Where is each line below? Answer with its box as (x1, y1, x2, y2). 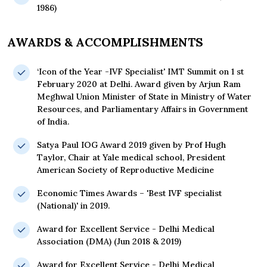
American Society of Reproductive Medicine (37, 164, 214, 176)
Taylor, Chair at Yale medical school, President (37, 152, 225, 163)
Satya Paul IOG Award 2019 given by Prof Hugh (37, 139, 226, 151)
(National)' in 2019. (37, 200, 110, 212)
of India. (37, 116, 69, 128)
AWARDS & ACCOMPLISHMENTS (7, 35, 203, 50)
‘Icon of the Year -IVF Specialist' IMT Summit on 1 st (37, 66, 244, 77)
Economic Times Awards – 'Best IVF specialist (37, 188, 222, 199)
